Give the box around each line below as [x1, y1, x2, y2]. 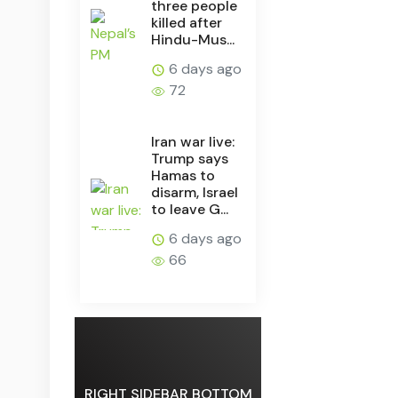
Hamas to [151, 165, 216, 185]
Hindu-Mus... [151, 29, 235, 49]
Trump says [151, 148, 229, 168]
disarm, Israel [151, 182, 239, 202]
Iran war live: [151, 131, 235, 151]
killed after [151, 12, 223, 32]
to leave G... [151, 199, 229, 219]
